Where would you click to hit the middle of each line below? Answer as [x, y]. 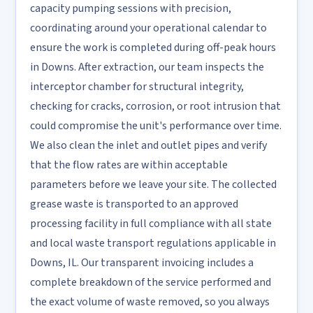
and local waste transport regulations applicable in [153, 243]
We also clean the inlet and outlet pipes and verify [148, 145]
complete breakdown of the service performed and [151, 282]
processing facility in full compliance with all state [151, 224]
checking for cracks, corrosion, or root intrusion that [155, 106]
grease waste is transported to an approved [134, 204]
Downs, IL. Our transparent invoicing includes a [142, 263]
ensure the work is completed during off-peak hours [153, 48]
